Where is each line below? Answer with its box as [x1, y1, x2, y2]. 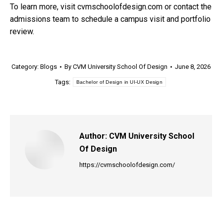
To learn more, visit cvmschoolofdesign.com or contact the [10, 2, 212, 12]
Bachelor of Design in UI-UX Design [76, 79, 163, 85]
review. [10, 27, 34, 37]
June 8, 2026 [175, 63, 211, 71]
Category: [11, 63, 40, 71]
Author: [79, 131, 107, 141]
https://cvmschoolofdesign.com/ [79, 161, 175, 169]
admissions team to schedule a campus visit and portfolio [10, 14, 211, 24]
